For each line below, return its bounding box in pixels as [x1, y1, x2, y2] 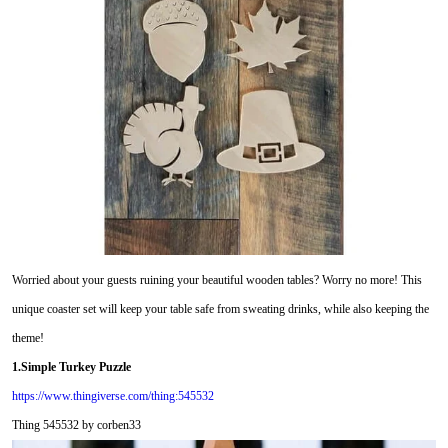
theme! [11, 330, 44, 345]
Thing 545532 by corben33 [11, 417, 141, 432]
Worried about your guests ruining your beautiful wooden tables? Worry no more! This [11, 272, 422, 287]
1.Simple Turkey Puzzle [11, 359, 131, 374]
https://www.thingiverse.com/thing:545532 [11, 388, 214, 403]
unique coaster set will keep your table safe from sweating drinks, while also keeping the [11, 301, 429, 316]
